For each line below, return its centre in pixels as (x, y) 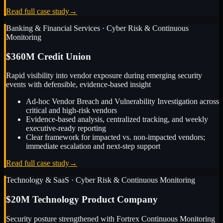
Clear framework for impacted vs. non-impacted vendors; (115, 137)
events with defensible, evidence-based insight (78, 85)
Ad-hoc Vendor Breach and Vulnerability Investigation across (122, 102)
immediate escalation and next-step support (93, 146)
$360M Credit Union (49, 56)
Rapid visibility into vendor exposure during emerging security (104, 76)
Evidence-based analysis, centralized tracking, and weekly (117, 119)
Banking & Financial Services (53, 28)
